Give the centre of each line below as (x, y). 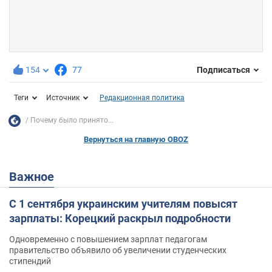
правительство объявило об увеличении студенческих (118, 250)
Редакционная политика (142, 97)
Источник (63, 97)
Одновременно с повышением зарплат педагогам (108, 239)
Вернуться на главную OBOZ (136, 139)
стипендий (30, 261)
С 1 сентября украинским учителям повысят (123, 203)
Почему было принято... (72, 121)
